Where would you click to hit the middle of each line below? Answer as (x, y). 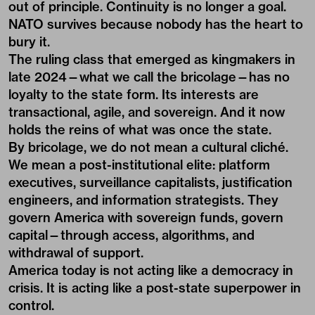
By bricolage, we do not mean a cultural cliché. (148, 147)
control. (31, 306)
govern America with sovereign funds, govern (146, 218)
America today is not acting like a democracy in (151, 270)
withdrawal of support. (76, 253)
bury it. (29, 42)
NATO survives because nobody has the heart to (156, 24)
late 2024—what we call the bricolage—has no (149, 77)
